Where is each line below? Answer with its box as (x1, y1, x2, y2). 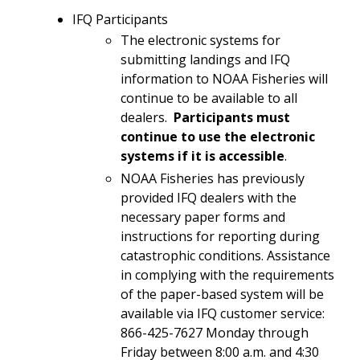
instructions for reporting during (121, 227, 320, 245)
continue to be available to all (121, 88, 297, 107)
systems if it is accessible (121, 146, 284, 165)
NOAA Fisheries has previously (121, 169, 305, 187)
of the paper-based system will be (121, 284, 324, 303)
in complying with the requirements (121, 265, 334, 284)
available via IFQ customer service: (121, 304, 325, 322)
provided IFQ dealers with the (121, 188, 297, 207)
